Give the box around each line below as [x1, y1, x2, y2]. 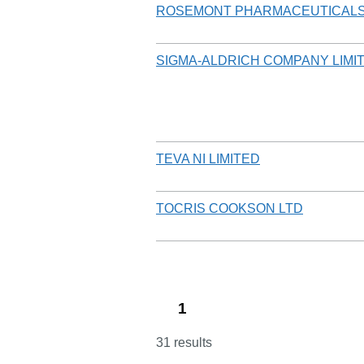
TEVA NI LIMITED [156, 151, 260, 166]
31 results [156, 335, 212, 349]
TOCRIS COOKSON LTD [156, 201, 303, 215]
